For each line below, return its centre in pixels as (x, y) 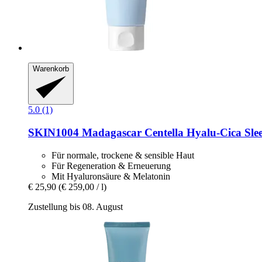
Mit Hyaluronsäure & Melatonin (111, 176)
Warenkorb (51, 68)
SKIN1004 (54, 133)
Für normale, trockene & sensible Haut (123, 155)
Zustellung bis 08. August (75, 206)
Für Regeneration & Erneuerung (111, 166)
